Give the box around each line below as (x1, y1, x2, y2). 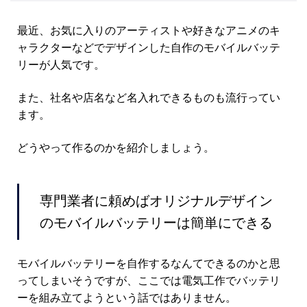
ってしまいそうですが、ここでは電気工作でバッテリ (17, 273, 280, 288)
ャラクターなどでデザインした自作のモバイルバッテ (17, 40, 280, 55)
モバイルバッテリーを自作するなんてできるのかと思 (17, 256, 280, 271)
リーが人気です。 (17, 58, 105, 72)
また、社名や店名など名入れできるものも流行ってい (17, 90, 280, 105)
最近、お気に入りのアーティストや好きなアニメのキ (17, 23, 280, 38)
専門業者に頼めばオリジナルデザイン (40, 191, 273, 209)
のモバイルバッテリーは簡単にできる (40, 213, 273, 231)
